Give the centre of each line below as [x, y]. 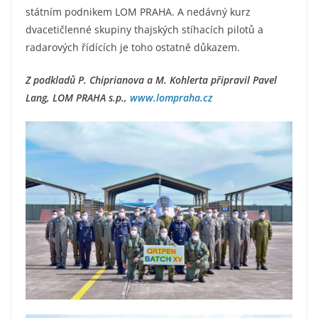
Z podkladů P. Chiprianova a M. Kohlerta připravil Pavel [151, 80]
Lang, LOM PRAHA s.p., [78, 98]
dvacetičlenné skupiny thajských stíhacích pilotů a [144, 30]
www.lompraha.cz [171, 98]
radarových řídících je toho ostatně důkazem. [133, 48]
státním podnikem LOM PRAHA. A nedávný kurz [138, 12]
